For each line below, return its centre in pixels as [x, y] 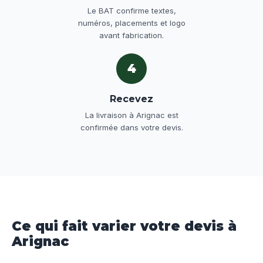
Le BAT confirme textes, [131, 11]
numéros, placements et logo [131, 23]
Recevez [131, 99]
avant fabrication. [131, 36]
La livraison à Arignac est [131, 115]
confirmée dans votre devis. [131, 128]
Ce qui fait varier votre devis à [124, 226]
